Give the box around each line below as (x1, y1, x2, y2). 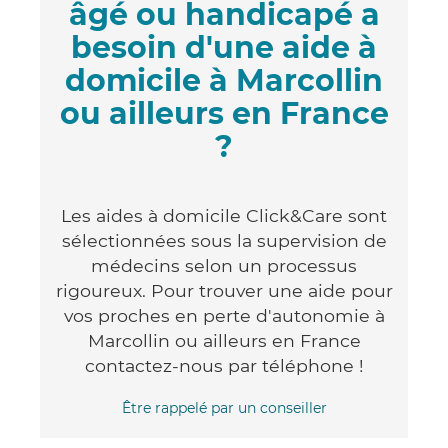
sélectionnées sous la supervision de (61, 229, 387, 251)
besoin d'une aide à (71, 28, 377, 66)
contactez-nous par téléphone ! (84, 354, 364, 376)
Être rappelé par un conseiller (121, 398, 327, 417)
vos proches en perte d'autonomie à (63, 304, 385, 326)
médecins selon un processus (91, 254, 357, 276)
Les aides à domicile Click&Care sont (61, 204, 387, 226)
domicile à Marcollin (65, 61, 383, 99)
